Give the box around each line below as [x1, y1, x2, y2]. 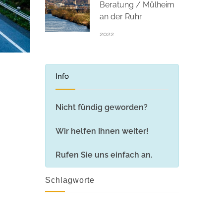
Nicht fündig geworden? [55, 102, 148, 112]
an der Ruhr [100, 11, 142, 21]
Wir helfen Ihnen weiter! [55, 126, 149, 136]
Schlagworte [45, 175, 95, 184]
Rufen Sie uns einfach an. [55, 150, 152, 160]
